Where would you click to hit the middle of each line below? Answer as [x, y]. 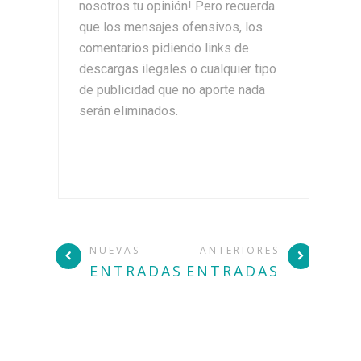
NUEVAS [115, 250]
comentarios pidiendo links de [164, 48]
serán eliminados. [129, 110]
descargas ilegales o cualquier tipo [178, 68]
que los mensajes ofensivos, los [171, 27]
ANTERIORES [240, 250]
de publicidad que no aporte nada [172, 89]
